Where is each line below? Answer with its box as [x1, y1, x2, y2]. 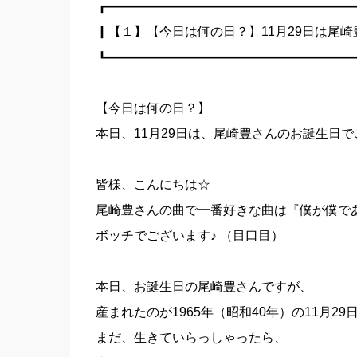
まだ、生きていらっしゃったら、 [95, 331, 287, 344]
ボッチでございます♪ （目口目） [95, 229, 284, 242]
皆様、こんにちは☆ [95, 178, 210, 191]
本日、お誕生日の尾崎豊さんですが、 [95, 280, 312, 293]
